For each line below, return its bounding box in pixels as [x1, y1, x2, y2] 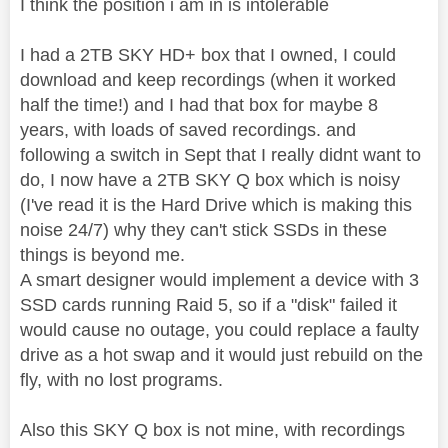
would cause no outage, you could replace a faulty [20, 319, 419, 340]
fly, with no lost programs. [20, 369, 223, 390]
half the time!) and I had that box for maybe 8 [20, 94, 378, 115]
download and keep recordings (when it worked [20, 69, 396, 90]
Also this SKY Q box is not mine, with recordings [20, 419, 405, 440]
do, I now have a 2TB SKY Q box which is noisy [20, 169, 400, 190]
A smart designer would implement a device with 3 [20, 269, 419, 290]
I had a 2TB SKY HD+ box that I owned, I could [20, 44, 396, 65]
